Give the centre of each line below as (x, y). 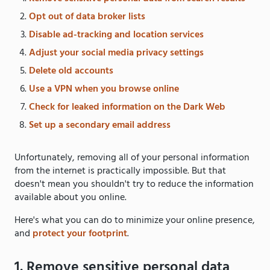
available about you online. (71, 197)
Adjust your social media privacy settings (116, 53)
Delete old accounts (71, 71)
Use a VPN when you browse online (104, 89)
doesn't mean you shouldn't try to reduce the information (134, 184)
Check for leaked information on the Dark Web (127, 107)
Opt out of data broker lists (87, 17)
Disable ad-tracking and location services (116, 35)
